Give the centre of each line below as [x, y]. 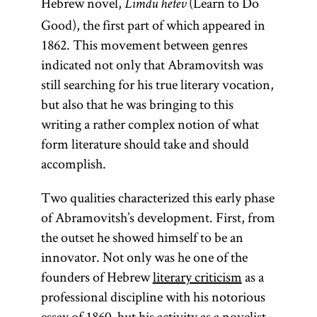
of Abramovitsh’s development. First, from [158, 217]
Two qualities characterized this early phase [157, 197]
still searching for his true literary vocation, [157, 84]
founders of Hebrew [97, 277]
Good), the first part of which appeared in [153, 25]
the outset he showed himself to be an [142, 237]
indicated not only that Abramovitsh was [152, 64]
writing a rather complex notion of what [150, 124]
